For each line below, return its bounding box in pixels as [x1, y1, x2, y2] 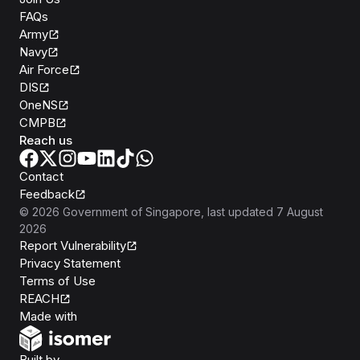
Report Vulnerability [19, 238, 126, 253]
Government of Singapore [63, 205, 201, 219]
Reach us [19, 133, 72, 148]
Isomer [76, 308, 115, 323]
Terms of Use [19, 273, 96, 288]
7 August [276, 205, 323, 219]
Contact [19, 169, 63, 184]
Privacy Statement [19, 256, 121, 271]
